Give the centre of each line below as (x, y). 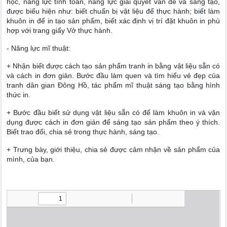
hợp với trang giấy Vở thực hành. (60, 30)
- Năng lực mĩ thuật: (39, 48)
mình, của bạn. (31, 159)
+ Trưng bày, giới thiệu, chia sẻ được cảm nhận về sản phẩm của (113, 149)
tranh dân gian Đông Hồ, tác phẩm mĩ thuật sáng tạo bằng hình (113, 85)
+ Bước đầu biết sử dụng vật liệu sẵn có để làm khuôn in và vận (113, 112)
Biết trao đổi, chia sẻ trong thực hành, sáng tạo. (83, 132)
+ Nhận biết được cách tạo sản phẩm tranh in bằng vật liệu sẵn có (113, 66)
